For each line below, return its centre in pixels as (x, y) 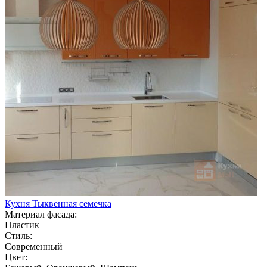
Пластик (22, 225)
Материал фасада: (41, 214)
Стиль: (18, 235)
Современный (34, 246)
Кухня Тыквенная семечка (58, 203)
